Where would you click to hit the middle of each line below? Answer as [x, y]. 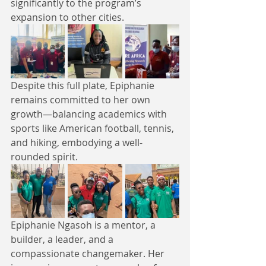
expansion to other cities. [67, 17]
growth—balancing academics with [90, 114]
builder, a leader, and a [63, 239]
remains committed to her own [82, 99]
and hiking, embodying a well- [77, 142]
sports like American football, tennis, [94, 128]
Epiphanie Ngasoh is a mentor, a [84, 225]
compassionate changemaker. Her [89, 253]
